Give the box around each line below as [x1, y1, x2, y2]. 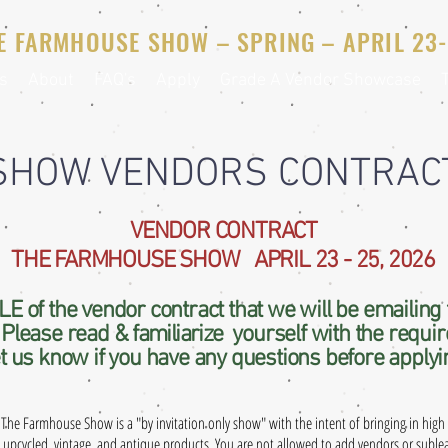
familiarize [132, 321, 223, 349]
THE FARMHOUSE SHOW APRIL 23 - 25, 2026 [11, 247, 435, 275]
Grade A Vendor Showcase [220, 70, 421, 91]
